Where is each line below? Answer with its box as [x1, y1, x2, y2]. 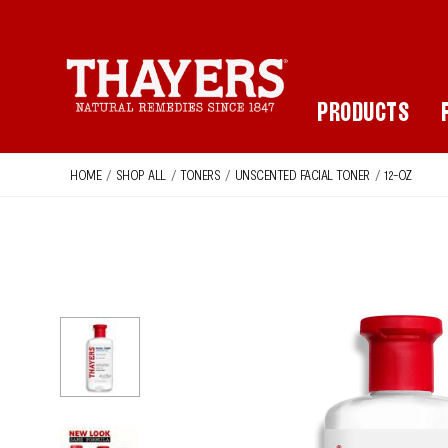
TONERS [180, 166, 220, 183]
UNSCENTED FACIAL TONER [234, 166, 370, 183]
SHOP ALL [115, 166, 166, 183]
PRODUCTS [317, 98, 409, 127]
